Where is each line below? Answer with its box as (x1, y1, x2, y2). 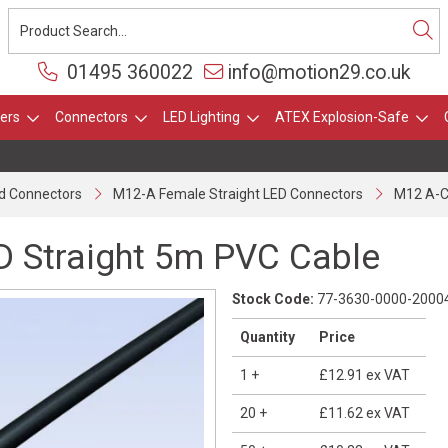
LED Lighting (162, 109, 240, 125)
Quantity (240, 329, 295, 345)
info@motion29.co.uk (227, 61, 411, 84)
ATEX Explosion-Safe (274, 109, 409, 125)
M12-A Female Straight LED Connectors (113, 186, 363, 202)
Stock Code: (232, 291, 314, 307)
